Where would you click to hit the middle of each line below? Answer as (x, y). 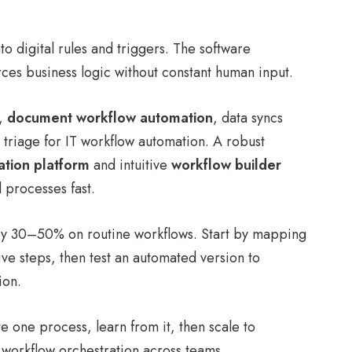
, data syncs (248, 118)
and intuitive (130, 165)
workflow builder (226, 165)
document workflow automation (110, 118)
